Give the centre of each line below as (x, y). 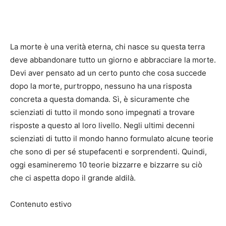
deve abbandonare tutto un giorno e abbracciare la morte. (113, 60)
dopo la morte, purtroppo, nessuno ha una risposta (101, 86)
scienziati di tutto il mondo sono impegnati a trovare (102, 112)
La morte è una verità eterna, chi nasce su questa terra (107, 47)
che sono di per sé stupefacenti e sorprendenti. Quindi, (108, 152)
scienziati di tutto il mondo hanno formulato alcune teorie (112, 139)
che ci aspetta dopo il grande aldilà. (73, 178)
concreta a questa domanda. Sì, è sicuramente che (100, 99)
